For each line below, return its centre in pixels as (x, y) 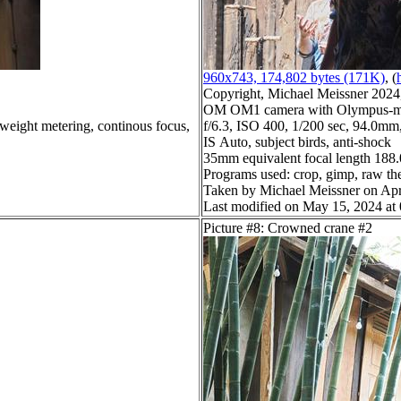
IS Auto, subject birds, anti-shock (297, 142)
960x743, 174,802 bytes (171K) (294, 78)
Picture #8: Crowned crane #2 (288, 228)
